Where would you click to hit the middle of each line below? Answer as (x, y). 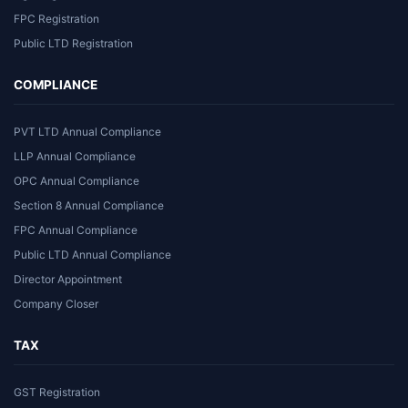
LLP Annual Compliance (75, 156)
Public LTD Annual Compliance (92, 254)
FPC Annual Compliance (76, 229)
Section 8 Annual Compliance (89, 205)
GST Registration (57, 392)
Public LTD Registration (73, 43)
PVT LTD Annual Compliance (87, 131)
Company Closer (56, 303)
